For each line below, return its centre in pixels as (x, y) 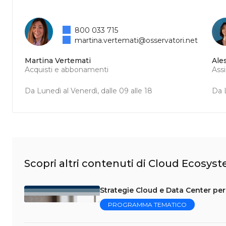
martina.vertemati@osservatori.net (136, 40)
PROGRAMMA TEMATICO (147, 205)
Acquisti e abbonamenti (67, 70)
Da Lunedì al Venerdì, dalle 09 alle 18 (89, 91)
